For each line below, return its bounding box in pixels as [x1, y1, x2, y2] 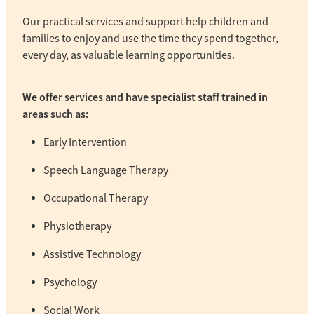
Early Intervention [43, 135, 127, 149]
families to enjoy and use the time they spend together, [22, 31, 278, 46]
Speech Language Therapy [43, 163, 168, 177]
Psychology [43, 275, 97, 289]
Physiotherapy [43, 219, 111, 233]
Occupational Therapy [43, 191, 148, 205]
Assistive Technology [43, 247, 141, 261]
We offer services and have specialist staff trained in [22, 89, 268, 104]
